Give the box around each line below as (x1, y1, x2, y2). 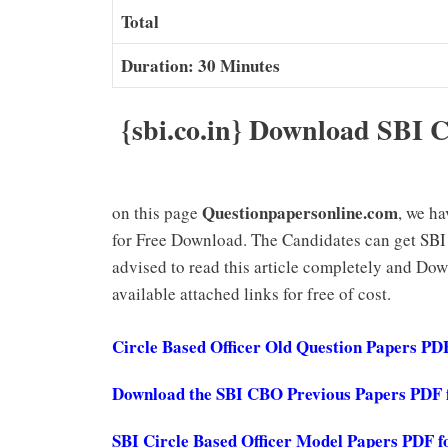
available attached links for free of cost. (112, 282, 391, 306)
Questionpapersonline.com (202, 200, 398, 226)
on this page (112, 201, 202, 225)
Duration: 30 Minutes (121, 52, 280, 78)
